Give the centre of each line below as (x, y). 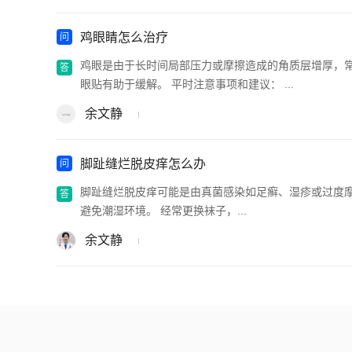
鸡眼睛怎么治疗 (124, 37)
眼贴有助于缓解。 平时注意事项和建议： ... (187, 84)
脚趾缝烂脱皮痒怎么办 (143, 163)
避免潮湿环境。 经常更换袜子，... (163, 210)
